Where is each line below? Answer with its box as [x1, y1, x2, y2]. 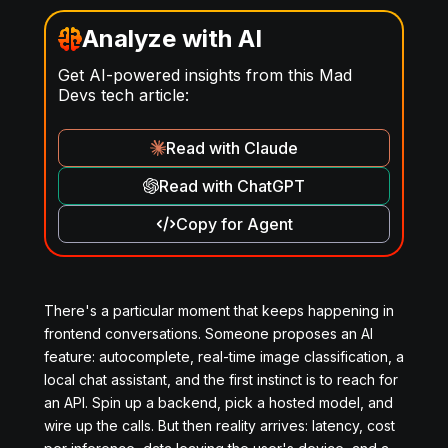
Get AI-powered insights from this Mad [58, 65, 352, 85]
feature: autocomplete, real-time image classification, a [44, 348, 404, 365]
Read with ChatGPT [159, 176, 305, 196]
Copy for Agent [175, 214, 293, 234]
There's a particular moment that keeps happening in [44, 302, 394, 319]
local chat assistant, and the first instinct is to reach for [44, 371, 398, 388]
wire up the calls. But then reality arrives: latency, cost [44, 417, 395, 434]
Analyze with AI [82, 24, 262, 53]
